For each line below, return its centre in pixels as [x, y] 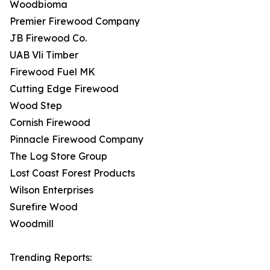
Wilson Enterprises [52, 190]
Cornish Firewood [50, 123]
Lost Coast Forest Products [72, 173]
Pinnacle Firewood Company [77, 140]
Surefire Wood [44, 207]
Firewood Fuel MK [52, 72]
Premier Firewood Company [75, 21]
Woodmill [32, 224]
